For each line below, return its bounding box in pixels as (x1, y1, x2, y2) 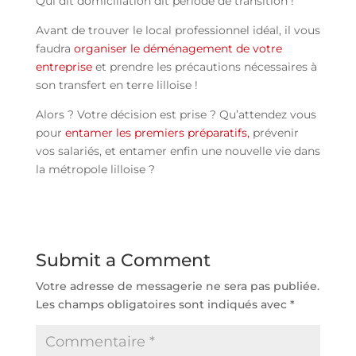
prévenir (249, 126, 299, 141)
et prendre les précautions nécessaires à (95, 60, 317, 75)
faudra (35, 41, 71, 56)
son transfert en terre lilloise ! (35, 78, 201, 93)
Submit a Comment (35, 250, 211, 272)
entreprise (35, 60, 95, 75)
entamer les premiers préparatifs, (64, 126, 250, 141)
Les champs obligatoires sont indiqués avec (35, 297, 290, 312)
